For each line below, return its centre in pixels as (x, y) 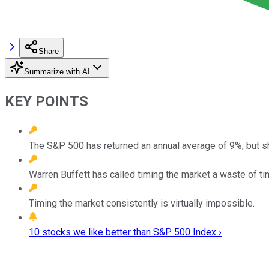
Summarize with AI (57, 71)
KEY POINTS (47, 101)
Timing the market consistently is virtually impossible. (142, 203)
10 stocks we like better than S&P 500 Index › (125, 232)
